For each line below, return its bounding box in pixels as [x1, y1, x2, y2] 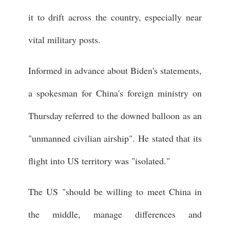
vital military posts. [28, 33, 101, 46]
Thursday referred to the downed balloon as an [28, 109, 202, 122]
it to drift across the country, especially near [28, 10, 202, 23]
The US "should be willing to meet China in [28, 185, 202, 198]
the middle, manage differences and [28, 207, 202, 220]
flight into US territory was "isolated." [28, 154, 170, 167]
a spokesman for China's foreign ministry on [28, 86, 202, 99]
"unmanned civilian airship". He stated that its [28, 131, 202, 144]
